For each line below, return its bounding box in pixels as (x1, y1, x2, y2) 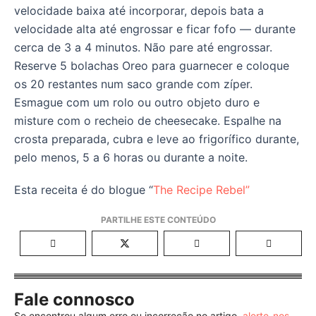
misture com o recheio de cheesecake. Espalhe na (14, 114, 281, 128)
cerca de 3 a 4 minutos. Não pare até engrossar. (14, 40, 272, 55)
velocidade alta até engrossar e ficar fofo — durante (14, 22, 296, 37)
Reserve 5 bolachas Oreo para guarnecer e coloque (14, 59, 289, 73)
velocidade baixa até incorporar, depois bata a (14, 4, 264, 18)
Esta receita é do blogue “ (14, 183, 153, 197)
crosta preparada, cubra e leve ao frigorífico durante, (14, 132, 299, 147)
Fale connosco (14, 289, 135, 310)
